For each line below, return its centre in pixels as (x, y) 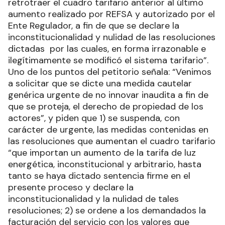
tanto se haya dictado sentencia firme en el (99, 176)
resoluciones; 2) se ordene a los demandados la (107, 210)
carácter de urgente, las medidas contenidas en (108, 130)
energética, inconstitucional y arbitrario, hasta (105, 164)
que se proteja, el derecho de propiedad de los (106, 106)
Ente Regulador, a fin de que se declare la (94, 26)
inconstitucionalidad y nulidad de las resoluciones (112, 37)
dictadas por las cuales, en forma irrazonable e (107, 49)
